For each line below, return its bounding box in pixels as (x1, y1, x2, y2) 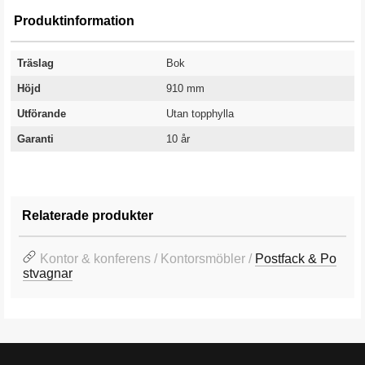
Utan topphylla (166, 108, 234, 120)
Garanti (17, 133, 54, 145)
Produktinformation (14, 14, 134, 28)
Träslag (17, 57, 54, 69)
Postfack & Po (255, 252, 336, 266)
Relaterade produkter (22, 209, 153, 222)
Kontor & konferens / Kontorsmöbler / (40, 252, 255, 266)
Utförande (17, 108, 66, 120)
